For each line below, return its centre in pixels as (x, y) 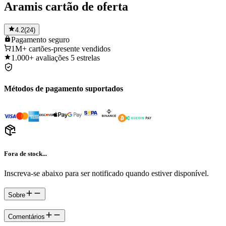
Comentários (26, 217)
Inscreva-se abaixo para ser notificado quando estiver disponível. (106, 173)
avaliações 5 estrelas (68, 58)
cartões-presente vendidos (70, 48)
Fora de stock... (25, 153)
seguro (59, 39)
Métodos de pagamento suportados (64, 89)
